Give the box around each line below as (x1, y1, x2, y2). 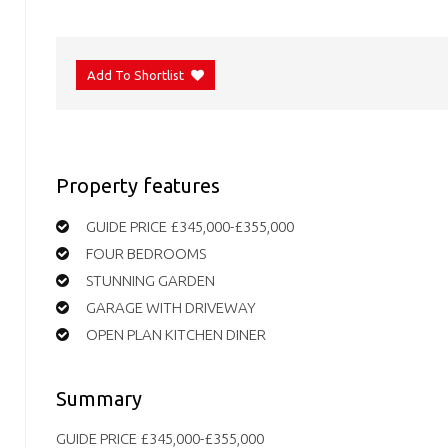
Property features (56, 174, 220, 198)
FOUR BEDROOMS (86, 244, 206, 262)
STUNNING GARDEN (86, 271, 215, 289)
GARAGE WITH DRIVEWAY (86, 298, 256, 316)
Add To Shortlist (87, 68, 184, 83)
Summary (56, 386, 142, 410)
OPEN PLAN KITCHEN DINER (86, 325, 266, 343)
